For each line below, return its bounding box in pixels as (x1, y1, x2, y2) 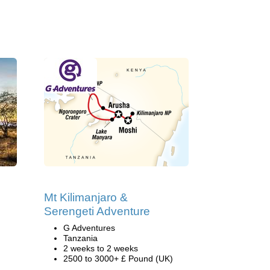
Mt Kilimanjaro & (44, 191, 128, 204)
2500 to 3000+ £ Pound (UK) (63, 254, 173, 263)
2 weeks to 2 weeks (63, 243, 138, 253)
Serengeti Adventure (44, 205, 150, 218)
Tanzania (63, 233, 98, 243)
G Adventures (63, 223, 115, 233)
